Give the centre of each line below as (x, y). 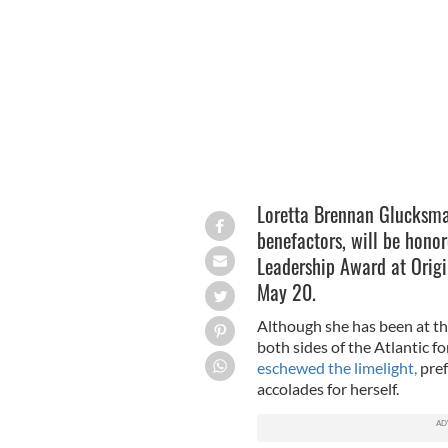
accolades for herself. (327, 388)
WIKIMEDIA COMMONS (332, 15)
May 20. (286, 291)
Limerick (243, 14)
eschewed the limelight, (336, 367)
